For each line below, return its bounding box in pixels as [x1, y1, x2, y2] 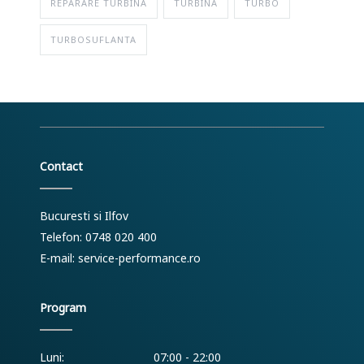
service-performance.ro [78, 250, 201, 266]
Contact [40, 158, 83, 174]
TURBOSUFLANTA [50, 33, 136, 45]
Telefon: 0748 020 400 [40, 229, 157, 245]
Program [40, 300, 86, 315]
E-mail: [40, 250, 78, 266]
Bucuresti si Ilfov [40, 208, 128, 223]
